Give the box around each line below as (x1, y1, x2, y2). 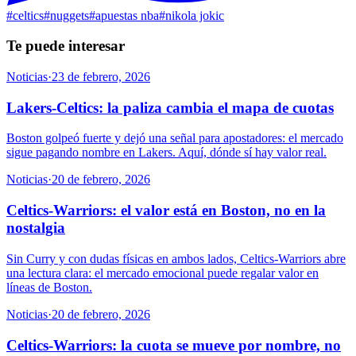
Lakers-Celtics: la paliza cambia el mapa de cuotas (6, 99, 334, 116)
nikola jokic (165, 8, 224, 22)
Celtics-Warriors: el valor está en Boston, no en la (6, 202, 326, 219)
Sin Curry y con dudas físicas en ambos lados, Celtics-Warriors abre (6, 251, 346, 265)
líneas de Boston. (6, 280, 92, 294)
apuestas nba (95, 8, 159, 22)
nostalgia (6, 219, 65, 237)
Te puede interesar (6, 37, 125, 55)
